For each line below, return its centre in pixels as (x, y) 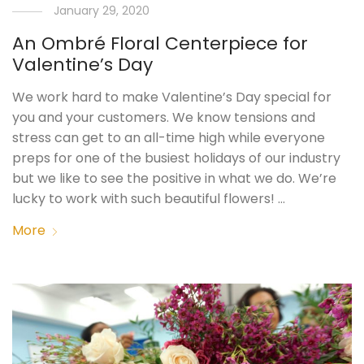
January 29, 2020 (102, 10)
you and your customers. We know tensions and (164, 117)
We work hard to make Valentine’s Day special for (172, 97)
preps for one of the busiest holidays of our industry (177, 158)
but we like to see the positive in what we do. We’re (175, 178)
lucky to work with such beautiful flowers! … (149, 198)
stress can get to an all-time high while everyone (169, 137)
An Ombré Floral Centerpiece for (160, 43)
